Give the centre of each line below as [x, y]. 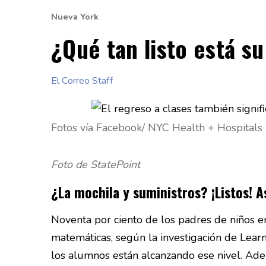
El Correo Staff [82, 81]
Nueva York [75, 17]
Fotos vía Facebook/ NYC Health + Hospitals [157, 127]
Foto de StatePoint [96, 165]
